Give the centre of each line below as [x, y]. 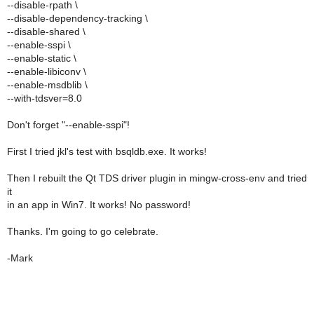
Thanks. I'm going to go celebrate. [83, 231]
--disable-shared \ [46, 32]
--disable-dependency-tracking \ [77, 18]
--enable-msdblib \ [47, 85]
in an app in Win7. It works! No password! [99, 205]
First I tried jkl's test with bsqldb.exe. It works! [107, 151]
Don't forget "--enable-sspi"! [68, 125]
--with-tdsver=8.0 [45, 98]
